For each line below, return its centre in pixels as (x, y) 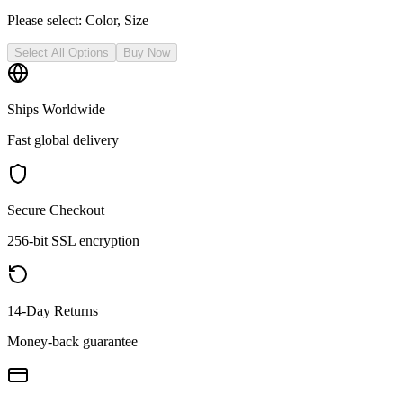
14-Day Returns (53, 310)
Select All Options (62, 52)
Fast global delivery (63, 139)
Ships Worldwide (56, 109)
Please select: (45, 20)
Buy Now (147, 52)
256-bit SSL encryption (73, 240)
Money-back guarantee (72, 341)
